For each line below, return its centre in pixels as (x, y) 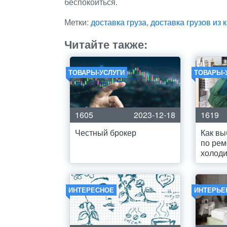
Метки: (78, 22)
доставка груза (119, 22)
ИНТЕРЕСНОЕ (91, 190)
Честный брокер (106, 133)
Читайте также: (106, 44)
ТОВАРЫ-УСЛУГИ (97, 72)
